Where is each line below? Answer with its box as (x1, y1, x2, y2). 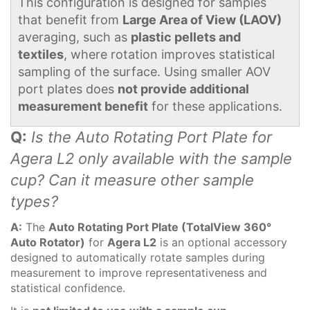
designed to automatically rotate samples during (10, 250, 265, 264)
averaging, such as (18, 30, 131, 44)
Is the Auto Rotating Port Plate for (31, 127, 272, 146)
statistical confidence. (10, 281, 125, 295)
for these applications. (148, 99, 282, 113)
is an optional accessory (156, 235, 287, 249)
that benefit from (18, 12, 122, 27)
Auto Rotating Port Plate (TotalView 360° (48, 220, 271, 234)
